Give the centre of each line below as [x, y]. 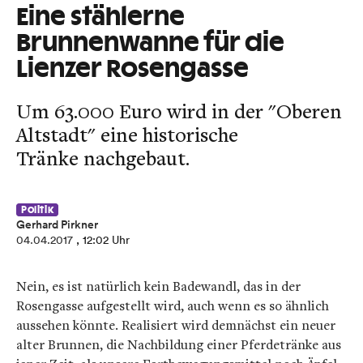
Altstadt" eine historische [127, 134]
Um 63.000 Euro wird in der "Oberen [179, 111]
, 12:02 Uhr [103, 240]
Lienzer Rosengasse [132, 70]
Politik [38, 210]
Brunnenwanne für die [150, 44]
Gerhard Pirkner [57, 224]
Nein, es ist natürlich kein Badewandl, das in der [158, 286]
